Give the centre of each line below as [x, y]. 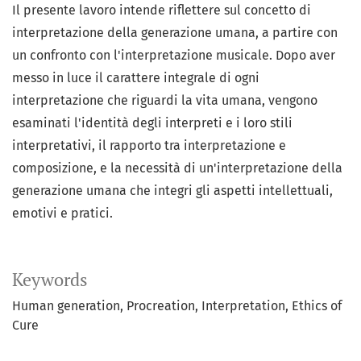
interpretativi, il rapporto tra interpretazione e [149, 146]
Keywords [50, 280]
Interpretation [243, 306]
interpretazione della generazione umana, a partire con [175, 33]
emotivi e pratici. [62, 214]
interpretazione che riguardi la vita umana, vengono [165, 101]
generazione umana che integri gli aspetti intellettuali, [172, 191]
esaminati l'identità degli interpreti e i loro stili [152, 123]
